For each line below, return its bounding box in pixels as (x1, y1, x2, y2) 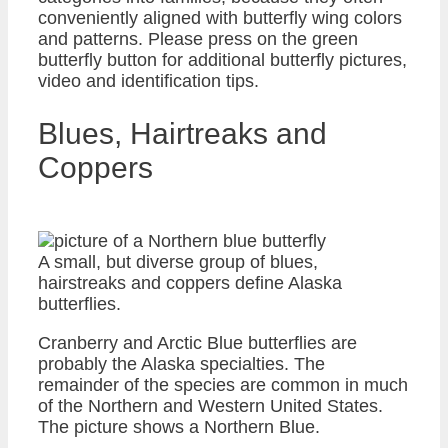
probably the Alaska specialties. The (38, 354, 325, 375)
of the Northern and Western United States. (38, 396, 383, 417)
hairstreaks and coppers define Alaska (38, 273, 342, 294)
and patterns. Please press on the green (38, 29, 358, 50)
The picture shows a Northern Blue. (38, 417, 320, 438)
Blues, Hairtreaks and (38, 117, 327, 151)
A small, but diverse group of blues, (38, 252, 318, 273)
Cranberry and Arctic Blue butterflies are (38, 333, 357, 354)
